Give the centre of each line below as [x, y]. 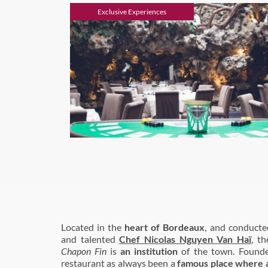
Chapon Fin [86, 251]
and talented [90, 239]
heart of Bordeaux [165, 227]
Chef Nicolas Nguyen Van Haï [185, 239]
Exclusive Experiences [132, 12]
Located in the [93, 227]
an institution [149, 251]
